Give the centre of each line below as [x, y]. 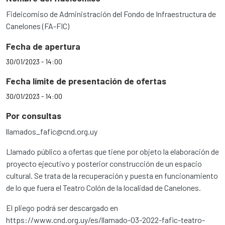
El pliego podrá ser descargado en [62, 208]
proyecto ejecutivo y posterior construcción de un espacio [104, 164]
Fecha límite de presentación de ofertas [86, 81]
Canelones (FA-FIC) [38, 26]
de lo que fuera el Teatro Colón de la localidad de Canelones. [103, 188]
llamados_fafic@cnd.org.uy [52, 132]
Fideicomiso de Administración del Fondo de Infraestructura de [111, 14]
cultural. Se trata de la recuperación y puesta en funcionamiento [112, 176]
